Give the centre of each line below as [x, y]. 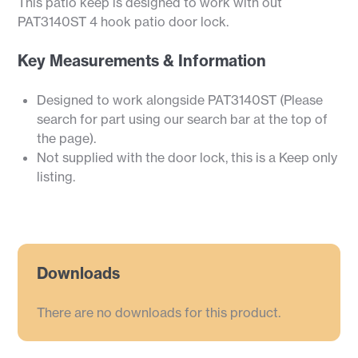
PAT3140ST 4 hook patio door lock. [123, 22]
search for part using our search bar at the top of [183, 119]
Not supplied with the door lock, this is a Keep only [187, 158]
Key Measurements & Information [142, 61]
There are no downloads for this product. [159, 313]
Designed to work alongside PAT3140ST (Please [180, 100]
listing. [56, 177]
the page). [67, 139]
